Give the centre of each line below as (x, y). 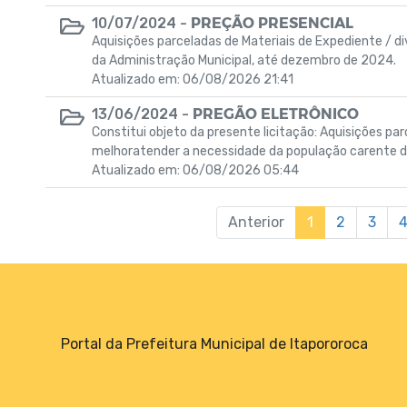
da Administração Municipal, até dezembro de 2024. (244, 60)
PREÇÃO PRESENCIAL (272, 22)
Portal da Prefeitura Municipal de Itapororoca (214, 343)
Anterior (256, 222)
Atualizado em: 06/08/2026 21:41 (193, 79)
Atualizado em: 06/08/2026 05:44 (195, 170)
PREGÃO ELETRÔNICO (276, 113)
